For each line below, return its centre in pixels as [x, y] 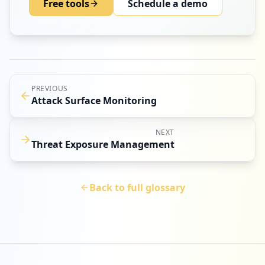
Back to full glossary [137, 188]
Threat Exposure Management [103, 144]
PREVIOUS [50, 88]
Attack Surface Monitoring [94, 101]
